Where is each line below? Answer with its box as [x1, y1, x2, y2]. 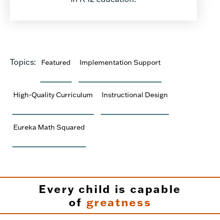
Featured [41, 57, 71, 67]
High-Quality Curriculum [13, 89, 93, 99]
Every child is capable [38, 181, 182, 196]
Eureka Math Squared [13, 122, 85, 132]
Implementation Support [80, 57, 161, 67]
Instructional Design [102, 89, 168, 99]
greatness [86, 194, 152, 209]
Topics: [10, 56, 38, 67]
